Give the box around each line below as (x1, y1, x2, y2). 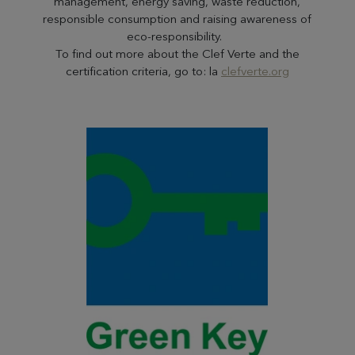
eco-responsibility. (126, 29, 228, 44)
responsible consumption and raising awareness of (43, 11, 312, 26)
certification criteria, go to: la (65, 63, 221, 78)
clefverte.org (220, 63, 289, 78)
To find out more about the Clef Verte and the (55, 46, 300, 61)
